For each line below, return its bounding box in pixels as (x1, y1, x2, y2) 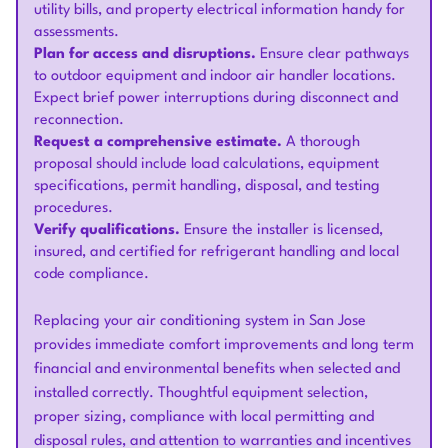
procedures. (34, 201, 113, 217)
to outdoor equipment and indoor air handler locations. (34, 69, 396, 85)
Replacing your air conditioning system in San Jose (34, 314, 366, 330)
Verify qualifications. (34, 223, 180, 239)
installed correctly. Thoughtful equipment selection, (34, 386, 368, 402)
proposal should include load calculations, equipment (34, 157, 379, 173)
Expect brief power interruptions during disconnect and (34, 91, 398, 107)
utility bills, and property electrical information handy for (34, 3, 405, 19)
